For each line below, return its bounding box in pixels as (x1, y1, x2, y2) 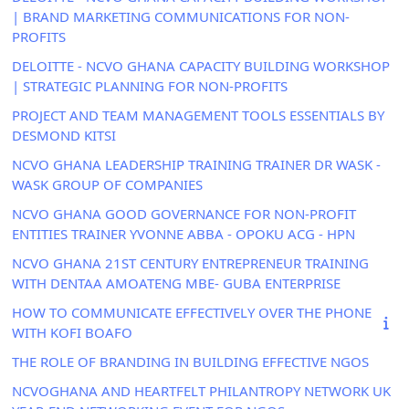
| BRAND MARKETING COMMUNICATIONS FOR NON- (12, 6, 350, 26)
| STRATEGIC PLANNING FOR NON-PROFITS (12, 76, 288, 95)
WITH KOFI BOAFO (12, 322, 132, 341)
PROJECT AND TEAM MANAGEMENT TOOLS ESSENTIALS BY (12, 105, 384, 124)
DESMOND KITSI (12, 125, 116, 144)
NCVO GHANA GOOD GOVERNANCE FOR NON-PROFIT (12, 204, 356, 223)
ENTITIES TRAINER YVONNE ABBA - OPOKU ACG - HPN (12, 224, 355, 243)
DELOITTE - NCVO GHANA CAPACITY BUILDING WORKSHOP (12, 56, 390, 75)
